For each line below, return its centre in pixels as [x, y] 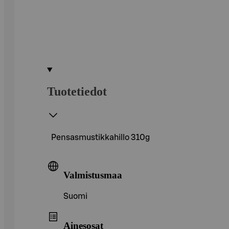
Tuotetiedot [77, 91]
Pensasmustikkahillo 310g [100, 137]
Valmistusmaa [93, 175]
